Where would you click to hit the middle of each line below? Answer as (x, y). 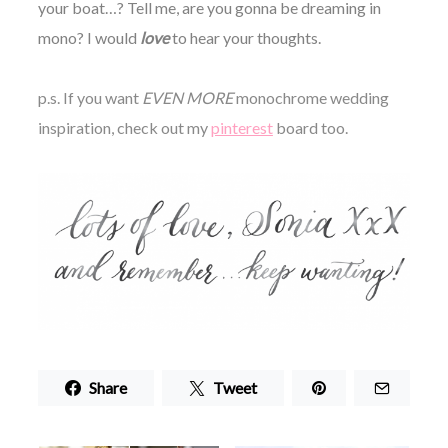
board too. (310, 128)
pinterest (241, 128)
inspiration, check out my (124, 128)
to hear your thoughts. (244, 38)
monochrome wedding (310, 98)
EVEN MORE (187, 98)
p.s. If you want (89, 98)
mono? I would (88, 38)
